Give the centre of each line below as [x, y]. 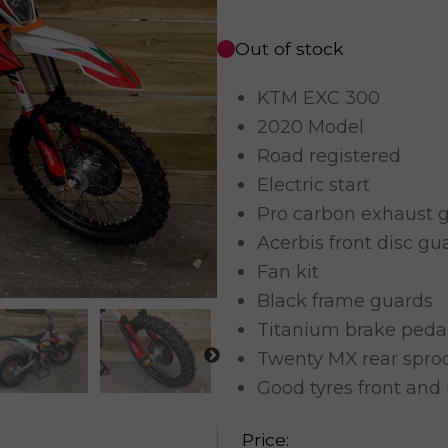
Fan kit [287, 271]
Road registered [328, 155]
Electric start [313, 184]
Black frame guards [344, 300]
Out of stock [288, 48]
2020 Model [310, 126]
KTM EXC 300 [318, 97]
